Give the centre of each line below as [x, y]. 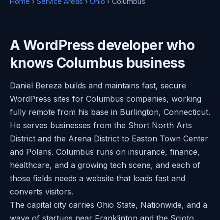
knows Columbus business [97, 63]
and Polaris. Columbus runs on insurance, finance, [105, 151]
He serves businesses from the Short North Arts [101, 125]
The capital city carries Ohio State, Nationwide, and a [109, 205]
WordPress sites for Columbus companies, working [106, 98]
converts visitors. [41, 191]
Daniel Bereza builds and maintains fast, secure [98, 85]
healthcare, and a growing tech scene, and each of [105, 165]
